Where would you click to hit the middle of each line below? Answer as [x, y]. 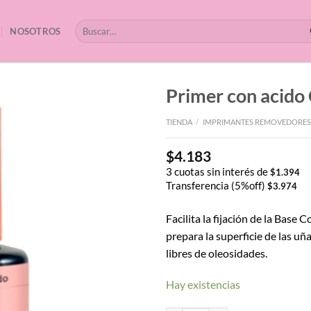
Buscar [87, 26]
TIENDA [179, 121]
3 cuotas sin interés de [218, 171]
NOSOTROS [35, 31]
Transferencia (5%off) [217, 185]
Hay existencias [203, 285]
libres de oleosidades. [217, 253]
